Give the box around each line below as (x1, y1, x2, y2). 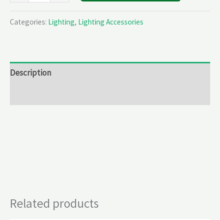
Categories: (10, 17, 48, 27)
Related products (10, 195, 99, 212)
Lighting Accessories (78, 17, 143, 27)
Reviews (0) (10, 88, 50, 100)
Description (10, 67, 51, 78)
